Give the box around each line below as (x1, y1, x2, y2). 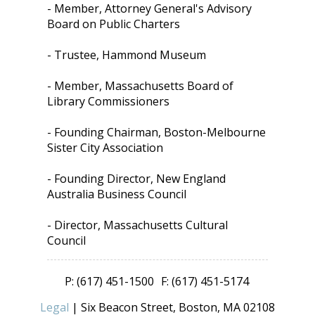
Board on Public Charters (47, 16, 181, 32)
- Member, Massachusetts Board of (47, 78, 234, 94)
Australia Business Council (47, 186, 187, 202)
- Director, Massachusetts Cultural (47, 217, 229, 233)
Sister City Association (47, 140, 164, 156)
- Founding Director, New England (47, 171, 226, 187)
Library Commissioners (47, 94, 170, 110)
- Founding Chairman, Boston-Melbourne (47, 124, 266, 141)
